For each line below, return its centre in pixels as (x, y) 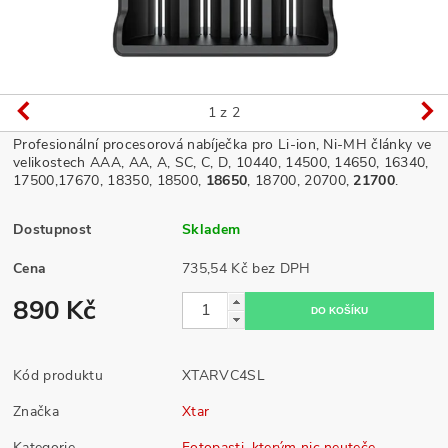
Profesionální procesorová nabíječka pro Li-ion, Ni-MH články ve (222, 144)
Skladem (211, 229)
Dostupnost (52, 229)
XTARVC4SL (223, 375)
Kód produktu (58, 375)
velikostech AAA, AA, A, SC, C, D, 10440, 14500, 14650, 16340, (221, 162)
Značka (36, 411)
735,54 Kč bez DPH (281, 268)
